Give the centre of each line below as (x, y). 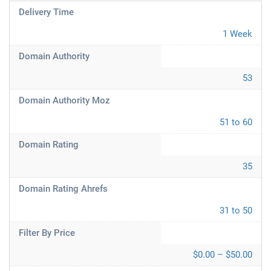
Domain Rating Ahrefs (63, 189)
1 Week (237, 34)
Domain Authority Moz (64, 100)
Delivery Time (46, 12)
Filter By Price (47, 233)
